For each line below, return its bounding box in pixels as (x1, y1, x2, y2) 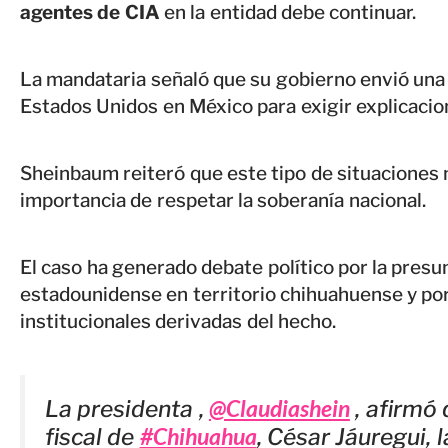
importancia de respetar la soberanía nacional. (20, 189, 426, 213)
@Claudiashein (208, 394, 350, 423)
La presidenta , (45, 395, 209, 424)
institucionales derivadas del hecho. (20, 310, 336, 334)
